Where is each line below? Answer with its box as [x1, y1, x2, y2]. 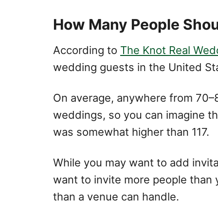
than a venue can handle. [53, 190, 179, 203]
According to [53, 44, 120, 56]
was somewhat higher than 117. [53, 126, 209, 138]
